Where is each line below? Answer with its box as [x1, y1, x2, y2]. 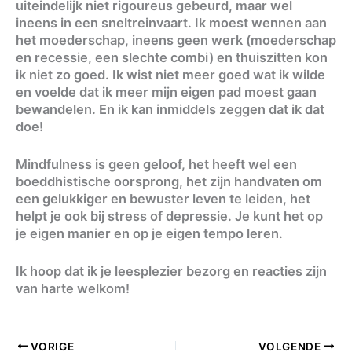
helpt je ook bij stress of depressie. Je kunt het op [16, 208, 323, 224]
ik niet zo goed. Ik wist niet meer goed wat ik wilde [16, 66, 325, 82]
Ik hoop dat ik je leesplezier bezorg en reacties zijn [16, 263, 327, 280]
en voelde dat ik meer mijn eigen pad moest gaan [16, 83, 317, 100]
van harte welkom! [16, 280, 130, 297]
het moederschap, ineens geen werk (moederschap [16, 31, 336, 48]
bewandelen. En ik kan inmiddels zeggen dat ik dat [16, 101, 324, 117]
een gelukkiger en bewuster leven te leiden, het [16, 191, 310, 207]
